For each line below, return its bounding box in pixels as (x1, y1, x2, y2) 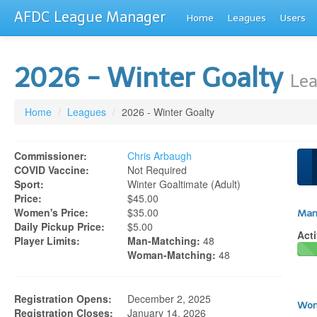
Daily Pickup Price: (14, 219, 105, 234)
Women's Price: (14, 205, 88, 219)
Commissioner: (14, 149, 87, 163)
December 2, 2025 (127, 292, 211, 306)
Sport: (14, 177, 44, 191)
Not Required (127, 163, 187, 177)
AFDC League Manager (14, 8, 166, 25)
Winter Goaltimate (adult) (127, 177, 241, 191)
